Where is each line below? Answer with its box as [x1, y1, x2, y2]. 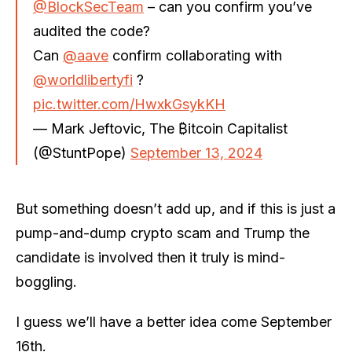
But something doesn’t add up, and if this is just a [16, 200, 335, 217]
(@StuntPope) [33, 144, 130, 161]
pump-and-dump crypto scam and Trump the [16, 224, 310, 241]
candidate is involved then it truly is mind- [16, 248, 285, 266]
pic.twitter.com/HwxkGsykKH [33, 95, 225, 112]
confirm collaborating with [108, 46, 282, 64]
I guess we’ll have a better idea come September [16, 313, 332, 330]
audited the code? [33, 22, 150, 39]
